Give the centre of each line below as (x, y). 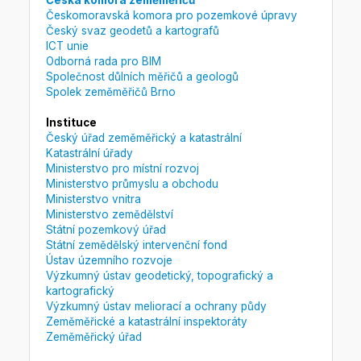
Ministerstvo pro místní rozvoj (122, 169)
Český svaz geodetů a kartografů (132, 31)
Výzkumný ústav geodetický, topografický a (159, 276)
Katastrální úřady (89, 154)
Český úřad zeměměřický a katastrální (143, 138)
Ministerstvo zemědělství (109, 215)
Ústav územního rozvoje (109, 261)
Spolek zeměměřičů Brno (110, 92)
